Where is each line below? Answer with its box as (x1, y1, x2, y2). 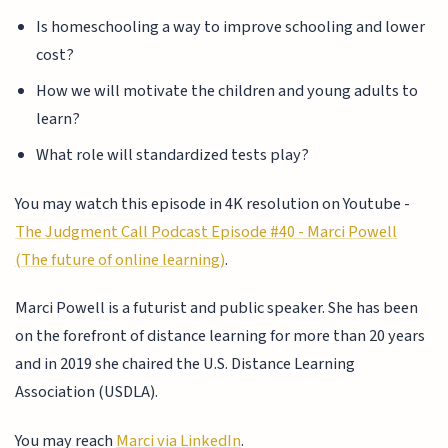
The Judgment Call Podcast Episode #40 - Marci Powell (15, 219, 398, 244)
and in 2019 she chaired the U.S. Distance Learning (15, 352, 356, 377)
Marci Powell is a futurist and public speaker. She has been (15, 296, 419, 321)
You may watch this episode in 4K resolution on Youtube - (15, 191, 411, 216)
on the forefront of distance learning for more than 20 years (15, 324, 426, 349)
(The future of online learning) (15, 247, 226, 272)
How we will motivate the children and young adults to (35, 79, 418, 104)
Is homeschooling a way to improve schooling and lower (35, 15, 425, 40)
